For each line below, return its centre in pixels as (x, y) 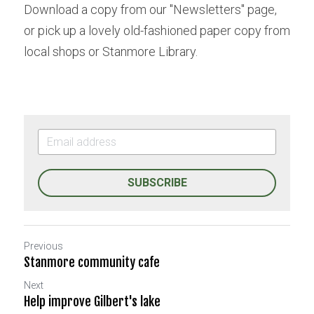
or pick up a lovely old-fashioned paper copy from (157, 30)
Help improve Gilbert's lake (92, 301)
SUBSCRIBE (157, 183)
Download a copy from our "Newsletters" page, (150, 9)
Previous (43, 246)
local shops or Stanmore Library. (111, 52)
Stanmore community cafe (92, 262)
